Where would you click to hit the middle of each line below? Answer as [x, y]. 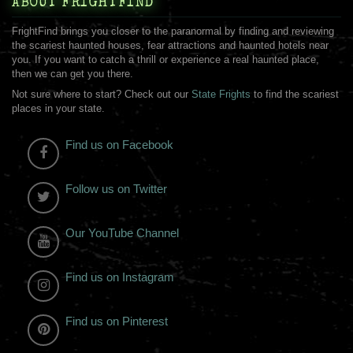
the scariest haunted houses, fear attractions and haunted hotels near [170, 46]
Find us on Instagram [120, 277]
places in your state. [58, 109]
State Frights [221, 95]
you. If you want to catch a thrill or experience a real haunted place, [165, 60]
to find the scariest [295, 95]
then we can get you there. [72, 74]
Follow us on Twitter [116, 189]
